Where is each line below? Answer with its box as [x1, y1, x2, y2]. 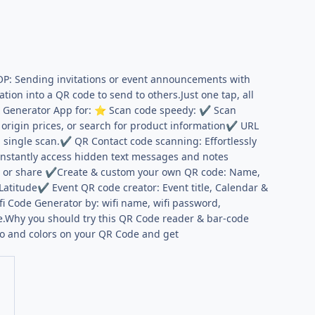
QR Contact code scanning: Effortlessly [72, 134, 257, 148]
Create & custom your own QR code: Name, [57, 165, 261, 179]
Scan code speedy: [106, 103, 200, 117]
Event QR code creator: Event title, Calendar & [49, 181, 269, 195]
